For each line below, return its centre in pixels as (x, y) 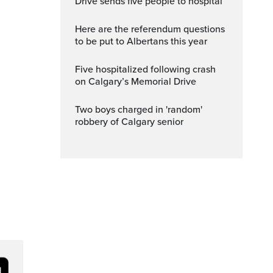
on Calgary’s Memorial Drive (136, 82)
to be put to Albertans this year (141, 41)
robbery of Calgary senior (129, 122)
